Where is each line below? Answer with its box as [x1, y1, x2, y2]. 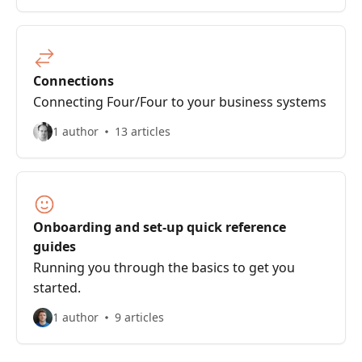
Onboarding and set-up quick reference [33, 218, 286, 236]
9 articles [115, 309, 164, 325]
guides [33, 238, 76, 255]
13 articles [115, 124, 170, 139]
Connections [33, 72, 114, 90]
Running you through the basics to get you [33, 259, 295, 276]
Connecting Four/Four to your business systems [33, 93, 326, 111]
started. [33, 279, 81, 297]
